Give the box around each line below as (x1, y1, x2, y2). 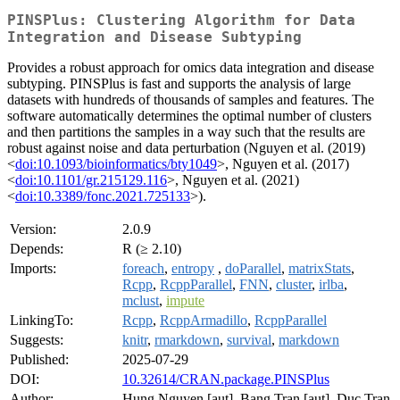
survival (227, 332, 271, 348)
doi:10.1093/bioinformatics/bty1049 (15, 156, 217, 172)
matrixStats (288, 261, 351, 277)
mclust (122, 293, 159, 309)
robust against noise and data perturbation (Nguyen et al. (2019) (7, 140, 365, 156)
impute (166, 293, 204, 309)
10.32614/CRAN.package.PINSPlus (122, 371, 329, 387)
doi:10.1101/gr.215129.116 (15, 172, 167, 188)
